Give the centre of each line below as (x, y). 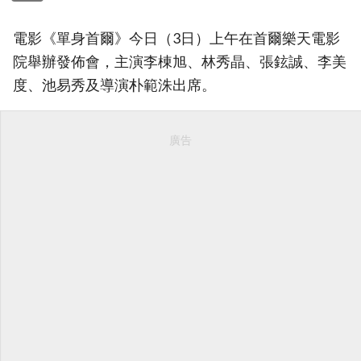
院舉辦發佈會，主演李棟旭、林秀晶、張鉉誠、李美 (180, 61)
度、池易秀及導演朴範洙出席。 (114, 85)
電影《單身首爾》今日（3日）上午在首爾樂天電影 (176, 38)
